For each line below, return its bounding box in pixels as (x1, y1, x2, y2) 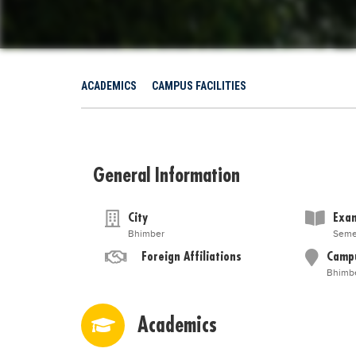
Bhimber (128, 228, 164, 239)
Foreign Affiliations (141, 248, 242, 264)
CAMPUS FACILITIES (152, 79, 246, 92)
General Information (93, 162, 240, 188)
